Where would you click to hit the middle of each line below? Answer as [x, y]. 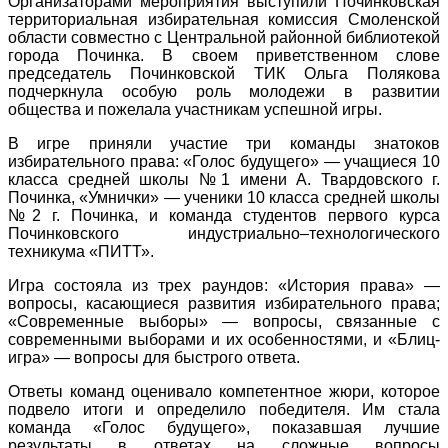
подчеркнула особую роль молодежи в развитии [224, 91]
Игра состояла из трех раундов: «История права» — [224, 285]
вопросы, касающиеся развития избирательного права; [224, 303]
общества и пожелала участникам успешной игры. [195, 109]
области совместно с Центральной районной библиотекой [224, 37]
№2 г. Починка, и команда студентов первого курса [224, 215]
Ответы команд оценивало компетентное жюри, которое [224, 391]
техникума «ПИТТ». [81, 251]
